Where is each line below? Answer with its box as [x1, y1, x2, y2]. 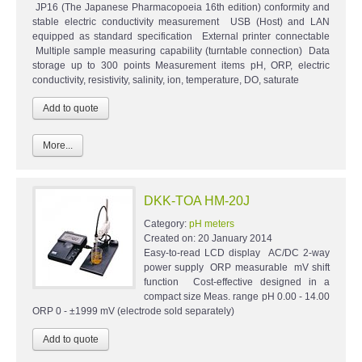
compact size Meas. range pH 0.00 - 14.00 [144, 290, 330, 302]
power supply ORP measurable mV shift [144, 261, 330, 273]
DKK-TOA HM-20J [144, 193, 250, 208]
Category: [144, 217, 189, 229]
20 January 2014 [198, 232, 272, 244]
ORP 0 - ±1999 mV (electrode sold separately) [32, 305, 234, 317]
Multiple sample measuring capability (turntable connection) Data [32, 44, 330, 57]
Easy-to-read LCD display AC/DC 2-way [144, 246, 330, 259]
